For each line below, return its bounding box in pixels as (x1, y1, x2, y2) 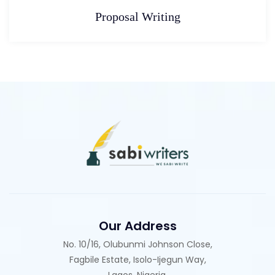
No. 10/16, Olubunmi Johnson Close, (63, 238, 212, 250)
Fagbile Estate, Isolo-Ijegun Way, (69, 253, 206, 266)
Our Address (98, 217, 177, 234)
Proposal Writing (95, 9, 180, 23)
